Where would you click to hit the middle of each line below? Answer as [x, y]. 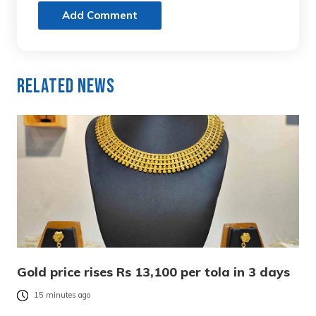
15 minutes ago [62, 295]
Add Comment [100, 16]
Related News [66, 87]
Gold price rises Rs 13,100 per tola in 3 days [153, 272]
